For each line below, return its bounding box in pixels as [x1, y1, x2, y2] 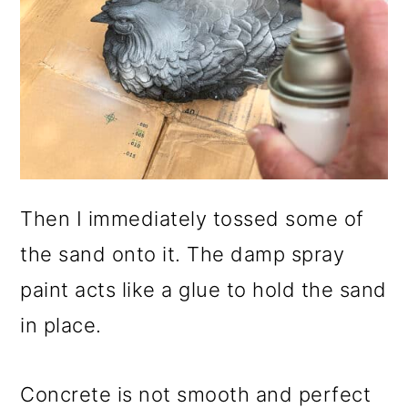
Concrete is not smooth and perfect [20, 382, 372, 406]
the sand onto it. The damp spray [20, 241, 345, 266]
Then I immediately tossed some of [20, 206, 364, 230]
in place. [20, 312, 102, 337]
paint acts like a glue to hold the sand [20, 277, 387, 301]
